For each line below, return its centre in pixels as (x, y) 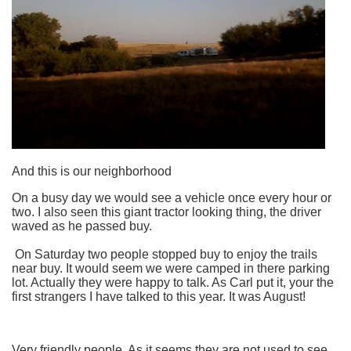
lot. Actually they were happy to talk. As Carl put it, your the (173, 282)
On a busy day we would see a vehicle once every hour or (172, 197)
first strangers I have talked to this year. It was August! (159, 296)
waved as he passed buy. (82, 226)
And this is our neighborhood (92, 171)
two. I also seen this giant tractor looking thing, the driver (166, 212)
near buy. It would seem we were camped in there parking (171, 268)
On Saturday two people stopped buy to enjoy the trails (165, 254)
